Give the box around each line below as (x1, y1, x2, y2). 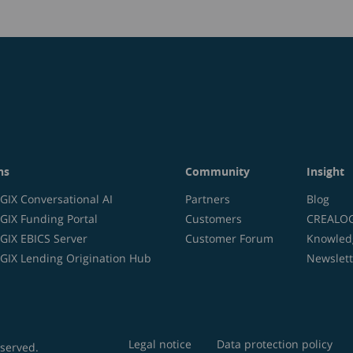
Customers (184, 211, 242, 226)
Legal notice (128, 336, 191, 351)
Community (184, 164, 250, 179)
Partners (184, 191, 230, 206)
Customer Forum (184, 231, 273, 246)
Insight (307, 164, 345, 179)
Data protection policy (216, 336, 333, 351)
